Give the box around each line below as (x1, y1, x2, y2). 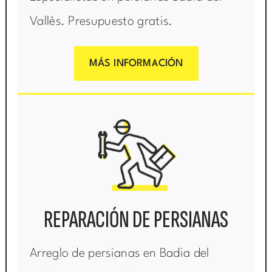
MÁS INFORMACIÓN (89, 58, 183, 69)
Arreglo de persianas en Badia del (29, 247, 209, 260)
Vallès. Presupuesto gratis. (29, 15, 173, 28)
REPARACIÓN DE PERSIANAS (44, 205, 228, 234)
